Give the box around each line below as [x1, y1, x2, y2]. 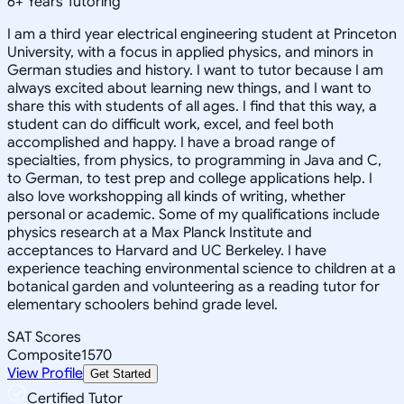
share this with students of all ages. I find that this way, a [7, 96, 377, 115]
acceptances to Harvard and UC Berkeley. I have [7, 241, 326, 260]
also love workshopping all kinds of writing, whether [7, 187, 345, 206]
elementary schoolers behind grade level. [7, 295, 278, 314]
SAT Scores [7, 327, 81, 346]
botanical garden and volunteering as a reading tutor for [7, 277, 380, 296]
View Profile [7, 363, 83, 382]
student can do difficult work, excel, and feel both [7, 115, 334, 133]
